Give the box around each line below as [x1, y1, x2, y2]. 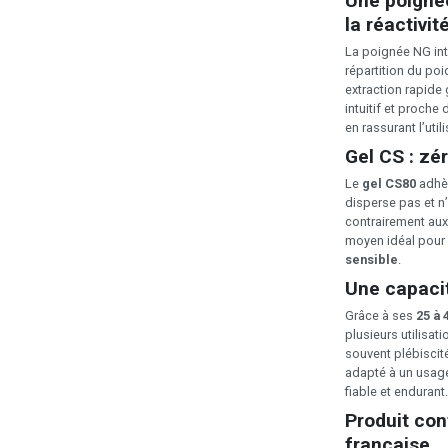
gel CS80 [362, 175, 416, 191]
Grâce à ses [345, 307, 416, 323]
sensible [345, 251, 398, 267]
